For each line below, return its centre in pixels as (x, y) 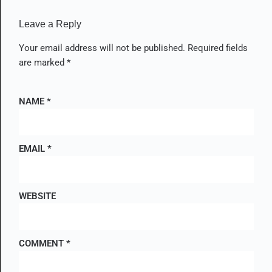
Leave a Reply (50, 24)
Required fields (218, 48)
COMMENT (42, 243)
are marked (43, 62)
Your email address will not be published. (102, 48)
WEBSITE (37, 196)
